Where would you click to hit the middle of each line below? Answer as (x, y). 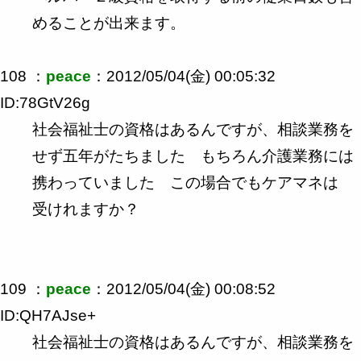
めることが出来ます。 (109, 23)
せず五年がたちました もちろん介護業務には (193, 156)
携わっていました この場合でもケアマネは (185, 182)
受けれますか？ (86, 209)
